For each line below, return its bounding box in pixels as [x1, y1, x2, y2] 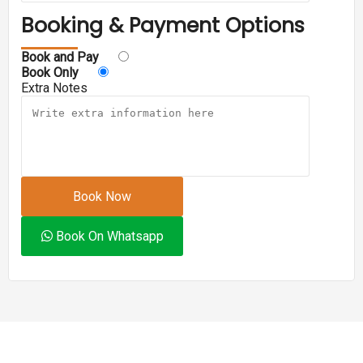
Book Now [73, 189, 131, 204]
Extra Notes [21, 80, 88, 96]
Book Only [21, 65, 79, 80]
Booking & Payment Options [21, 11, 305, 40]
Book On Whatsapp [52, 228, 164, 244]
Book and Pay [21, 49, 99, 65]
